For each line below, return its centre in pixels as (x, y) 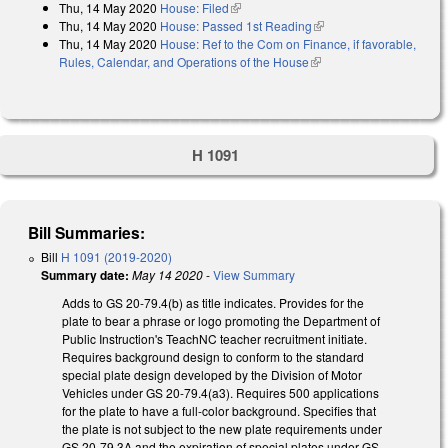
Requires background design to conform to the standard (213, 357)
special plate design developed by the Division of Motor (212, 375)
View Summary (254, 275)
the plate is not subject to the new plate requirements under (222, 429)
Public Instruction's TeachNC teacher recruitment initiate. (214, 339)
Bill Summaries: (87, 233)
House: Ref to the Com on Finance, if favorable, (288, 43)
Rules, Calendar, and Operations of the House (184, 61)
